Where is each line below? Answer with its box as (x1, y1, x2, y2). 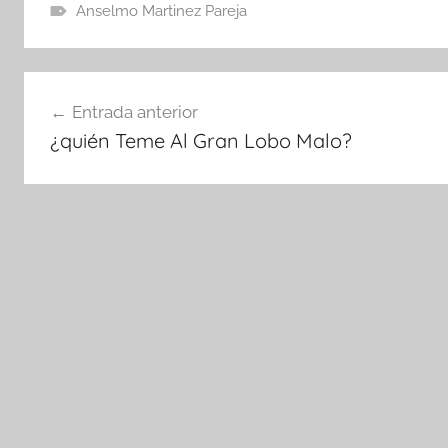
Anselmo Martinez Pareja (75, 2, 247, 20)
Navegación (23, 74, 172, 104)
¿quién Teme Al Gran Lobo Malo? (49, 127, 352, 153)
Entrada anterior (71, 101, 198, 122)
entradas (23, 146, 135, 176)
